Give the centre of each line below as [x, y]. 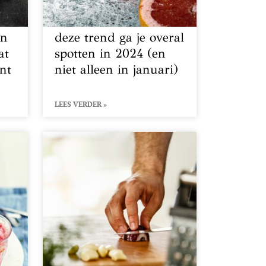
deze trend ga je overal [120, 37]
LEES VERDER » [81, 104]
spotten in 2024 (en [110, 53]
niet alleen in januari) [117, 69]
